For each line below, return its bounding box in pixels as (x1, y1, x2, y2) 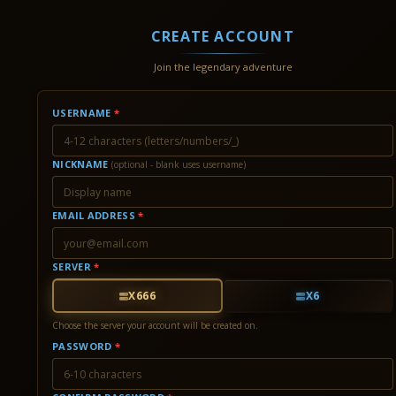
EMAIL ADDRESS (52, 209, 139, 222)
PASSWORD (52, 339, 115, 353)
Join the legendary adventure (153, 60, 293, 73)
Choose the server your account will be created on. (52, 319, 258, 331)
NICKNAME (52, 157, 111, 171)
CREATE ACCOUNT (151, 27, 294, 46)
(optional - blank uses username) (110, 158, 246, 171)
